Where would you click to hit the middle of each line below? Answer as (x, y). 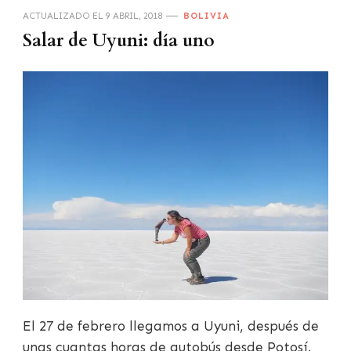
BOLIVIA (206, 15)
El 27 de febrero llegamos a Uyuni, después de (171, 326)
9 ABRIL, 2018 (134, 15)
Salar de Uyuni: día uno (119, 40)
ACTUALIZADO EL (64, 15)
